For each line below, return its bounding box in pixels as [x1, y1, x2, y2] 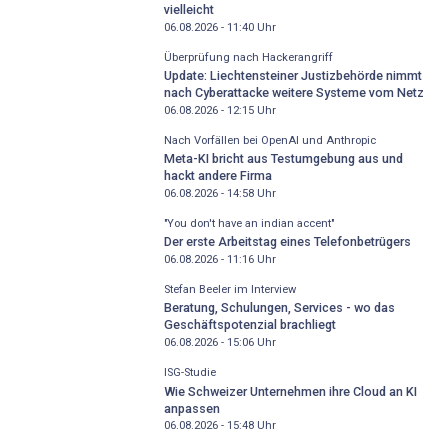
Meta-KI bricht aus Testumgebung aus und [163, 151, 403, 167]
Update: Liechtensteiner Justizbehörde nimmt [163, 68, 422, 84]
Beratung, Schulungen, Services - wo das [163, 300, 395, 316]
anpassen [163, 400, 220, 416]
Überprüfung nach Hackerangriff [163, 50, 333, 64]
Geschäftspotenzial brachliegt [163, 317, 336, 333]
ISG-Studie [163, 366, 216, 379]
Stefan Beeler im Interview [163, 282, 296, 296]
